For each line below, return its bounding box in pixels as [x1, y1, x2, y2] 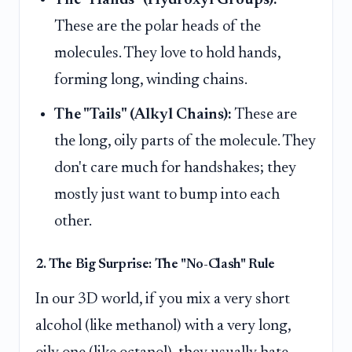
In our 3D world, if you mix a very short [35, 291, 290, 308]
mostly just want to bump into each [54, 187, 280, 203]
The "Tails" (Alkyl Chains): [54, 107, 232, 123]
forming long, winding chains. [54, 71, 247, 88]
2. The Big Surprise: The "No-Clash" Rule [35, 258, 275, 273]
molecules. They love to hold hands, [54, 45, 280, 61]
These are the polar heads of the [54, 18, 261, 35]
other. [54, 214, 92, 230]
